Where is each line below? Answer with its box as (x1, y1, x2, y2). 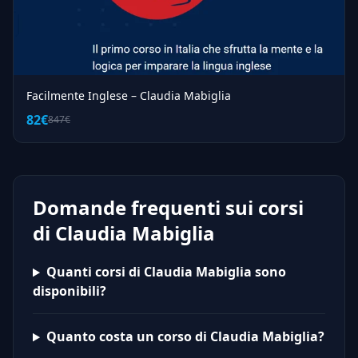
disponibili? (33, 282, 106, 300)
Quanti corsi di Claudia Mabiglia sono (46, 263, 286, 281)
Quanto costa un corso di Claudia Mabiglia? (46, 328, 324, 346)
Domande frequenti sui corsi (33, 194, 304, 221)
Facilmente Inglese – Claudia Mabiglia (26, 88, 231, 104)
